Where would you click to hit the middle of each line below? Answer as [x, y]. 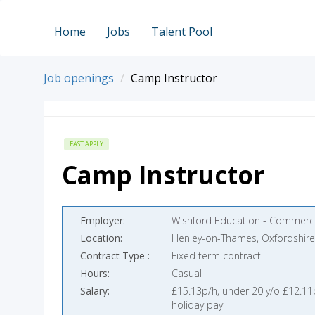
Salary [94, 291]
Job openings [79, 78]
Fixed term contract [216, 256]
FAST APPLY [86, 144]
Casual [187, 273]
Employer [102, 220]
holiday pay [197, 305]
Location [100, 238]
